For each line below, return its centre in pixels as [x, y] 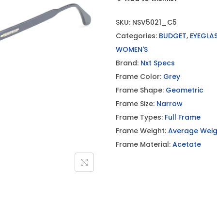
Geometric [185, 90]
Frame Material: [144, 144]
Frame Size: [136, 104]
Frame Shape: [141, 90]
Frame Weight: [142, 131]
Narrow [170, 104]
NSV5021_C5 [155, 22]
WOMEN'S [132, 49]
